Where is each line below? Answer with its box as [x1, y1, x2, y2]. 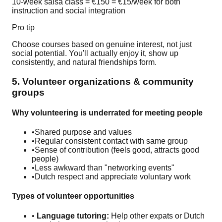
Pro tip [12, 23, 35, 32]
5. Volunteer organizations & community [12, 76, 194, 87]
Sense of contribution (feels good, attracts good [35, 146, 199, 155]
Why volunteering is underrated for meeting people [12, 108, 203, 117]
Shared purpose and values [35, 128, 132, 137]
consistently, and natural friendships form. [12, 57, 157, 66]
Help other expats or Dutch [109, 211, 205, 220]
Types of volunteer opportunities [12, 192, 134, 201]
